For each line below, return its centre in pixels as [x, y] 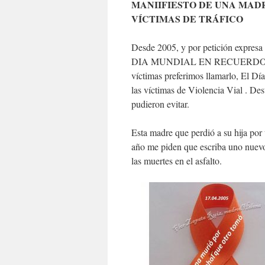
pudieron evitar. [160, 104]
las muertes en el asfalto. [177, 161]
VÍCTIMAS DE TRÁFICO [187, 19]
